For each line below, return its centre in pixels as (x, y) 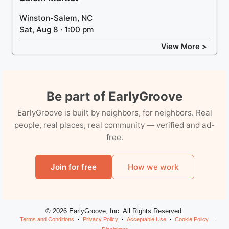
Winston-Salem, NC (56, 18)
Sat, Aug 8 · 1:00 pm (57, 29)
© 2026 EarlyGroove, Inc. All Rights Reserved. (114, 211)
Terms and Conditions (47, 219)
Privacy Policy (100, 219)
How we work (153, 167)
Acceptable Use (146, 219)
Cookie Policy (192, 219)
